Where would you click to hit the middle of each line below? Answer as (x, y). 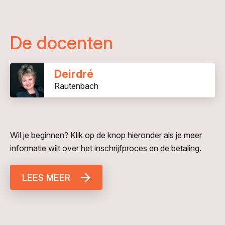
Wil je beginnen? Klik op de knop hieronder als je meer (106, 135)
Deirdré (74, 74)
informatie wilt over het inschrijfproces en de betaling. (106, 148)
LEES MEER (46, 177)
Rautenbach (76, 86)
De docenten (62, 43)
